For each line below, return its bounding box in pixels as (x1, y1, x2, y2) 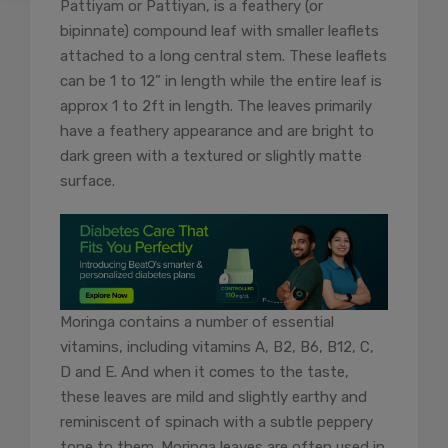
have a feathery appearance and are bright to (60, 122, 374, 141)
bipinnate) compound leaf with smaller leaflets (60, 22, 379, 41)
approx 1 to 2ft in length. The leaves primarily (60, 97, 372, 116)
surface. (60, 172, 115, 191)
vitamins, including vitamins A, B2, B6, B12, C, (60, 338, 374, 357)
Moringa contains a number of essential (60, 313, 334, 332)
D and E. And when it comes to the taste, (60, 363, 349, 382)
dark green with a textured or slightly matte (60, 147, 362, 166)
